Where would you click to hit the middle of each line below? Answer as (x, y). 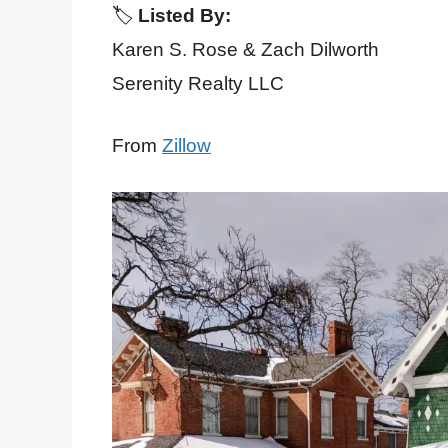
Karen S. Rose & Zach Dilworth (245, 49)
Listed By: (184, 15)
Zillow (186, 146)
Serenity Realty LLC (198, 83)
